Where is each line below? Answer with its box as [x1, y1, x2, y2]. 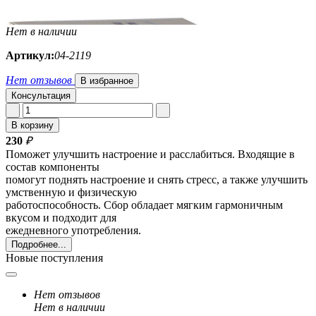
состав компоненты [6, 161, 99, 174]
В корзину [11, 120, 54, 131]
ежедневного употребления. [6, 224, 141, 237]
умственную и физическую [6, 186, 137, 199]
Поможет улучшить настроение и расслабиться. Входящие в [6, 148, 295, 161]
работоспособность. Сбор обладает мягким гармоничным [6, 199, 283, 212]
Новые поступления [6, 252, 103, 265]
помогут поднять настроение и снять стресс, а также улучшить [6, 174, 308, 186]
